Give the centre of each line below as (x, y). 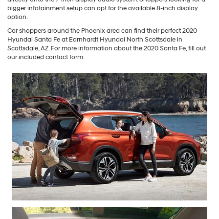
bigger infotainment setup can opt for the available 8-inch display (103, 8)
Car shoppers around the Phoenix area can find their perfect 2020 (102, 31)
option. (18, 17)
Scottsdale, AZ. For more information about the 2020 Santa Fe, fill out (107, 48)
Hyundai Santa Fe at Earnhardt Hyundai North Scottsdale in (95, 39)
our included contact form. (46, 57)
